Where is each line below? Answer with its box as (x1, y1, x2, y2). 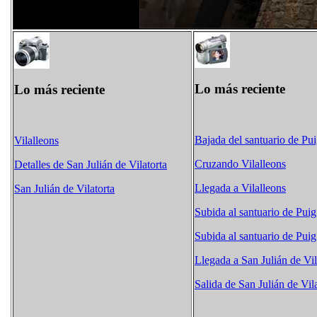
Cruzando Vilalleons (195, 158, 286, 171)
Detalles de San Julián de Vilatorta (14, 158, 167, 171)
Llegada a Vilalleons (195, 182, 286, 195)
